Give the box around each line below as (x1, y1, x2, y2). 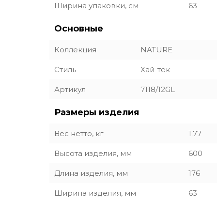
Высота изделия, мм (54, 149, 132, 158)
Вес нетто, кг (54, 129, 104, 138)
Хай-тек (140, 65, 170, 74)
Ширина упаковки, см (54, 1, 139, 10)
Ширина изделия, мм (54, 188, 136, 198)
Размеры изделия (54, 107, 139, 118)
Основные (54, 23, 103, 34)
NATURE (140, 45, 172, 54)
